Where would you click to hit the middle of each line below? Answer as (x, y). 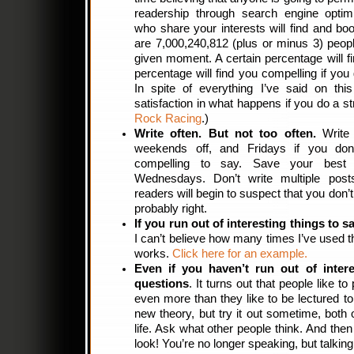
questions (162, 284)
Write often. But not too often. (225, 134)
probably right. (171, 209)
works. (153, 254)
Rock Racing (168, 119)
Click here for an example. (240, 254)
